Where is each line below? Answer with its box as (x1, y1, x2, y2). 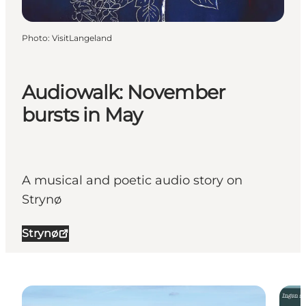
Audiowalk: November (22, 81, 225, 105)
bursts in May (22, 103, 143, 127)
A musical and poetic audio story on (22, 173, 242, 189)
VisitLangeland (52, 32, 112, 43)
